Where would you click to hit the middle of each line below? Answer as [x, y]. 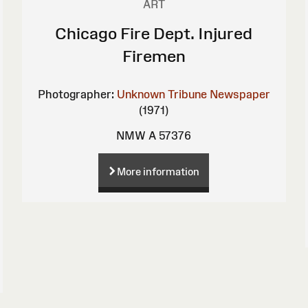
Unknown [141, 94]
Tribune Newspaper [219, 94]
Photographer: [76, 94]
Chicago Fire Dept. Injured [154, 33]
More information [158, 171]
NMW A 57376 [154, 135]
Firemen [154, 56]
